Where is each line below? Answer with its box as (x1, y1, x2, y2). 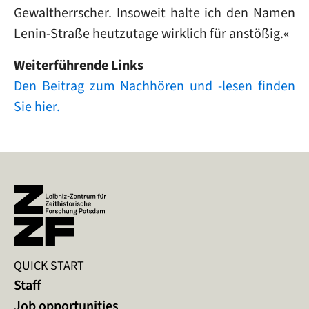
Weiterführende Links (14, 56, 143, 74)
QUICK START (14, 257, 84, 274)
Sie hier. (14, 97, 60, 116)
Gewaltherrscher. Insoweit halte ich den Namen (14, 3, 295, 22)
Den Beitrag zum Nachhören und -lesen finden (14, 77, 295, 95)
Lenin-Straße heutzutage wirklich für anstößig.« (14, 24, 290, 43)
